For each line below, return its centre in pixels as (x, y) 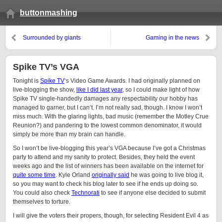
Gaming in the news (172, 38)
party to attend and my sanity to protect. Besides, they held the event (104, 157)
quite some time (34, 175)
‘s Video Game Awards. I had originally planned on (132, 81)
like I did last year (99, 90)
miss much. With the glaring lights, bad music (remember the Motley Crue (111, 116)
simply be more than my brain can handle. (69, 134)
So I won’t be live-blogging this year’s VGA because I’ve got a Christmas (109, 148)
